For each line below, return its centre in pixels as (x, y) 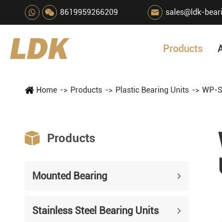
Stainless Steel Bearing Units (95, 211)
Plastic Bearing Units (152, 90)
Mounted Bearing (70, 176)
